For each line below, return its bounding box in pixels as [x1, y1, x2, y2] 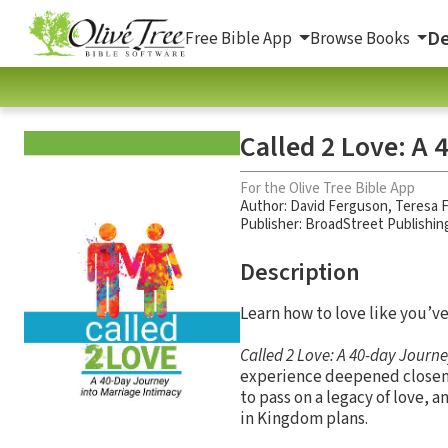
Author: [240, 195, 290, 217]
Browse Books [309, 26, 413, 51]
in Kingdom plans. [240, 406, 368, 431]
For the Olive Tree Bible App [240, 177, 415, 199]
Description [240, 254, 360, 290]
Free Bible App [185, 26, 295, 51]
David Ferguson [290, 195, 388, 217]
